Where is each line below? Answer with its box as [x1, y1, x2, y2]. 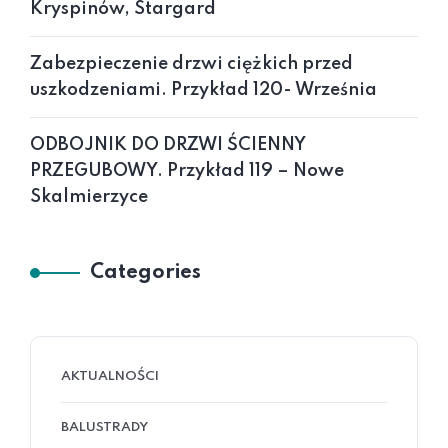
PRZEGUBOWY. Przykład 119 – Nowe [30, 162, 344, 180]
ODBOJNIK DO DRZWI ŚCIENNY [30, 136, 306, 154]
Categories [90, 263, 201, 283]
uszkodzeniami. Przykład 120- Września [30, 81, 377, 99]
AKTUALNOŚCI [61, 370, 159, 383]
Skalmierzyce [30, 188, 148, 206]
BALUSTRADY [61, 421, 148, 434]
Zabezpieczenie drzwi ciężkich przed [30, 55, 353, 73]
